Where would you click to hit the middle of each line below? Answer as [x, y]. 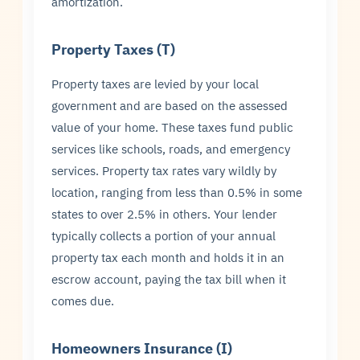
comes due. [83, 301]
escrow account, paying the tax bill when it [169, 279]
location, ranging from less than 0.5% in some [177, 192]
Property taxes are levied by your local [155, 84]
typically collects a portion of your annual [164, 236]
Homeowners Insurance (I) [142, 348]
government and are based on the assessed [170, 106]
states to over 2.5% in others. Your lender [165, 214]
